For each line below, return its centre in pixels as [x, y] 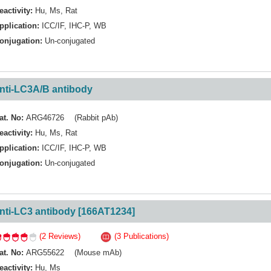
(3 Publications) [140, 236]
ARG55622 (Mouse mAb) [74, 252]
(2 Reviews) [59, 236]
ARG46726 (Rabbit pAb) [72, 118]
